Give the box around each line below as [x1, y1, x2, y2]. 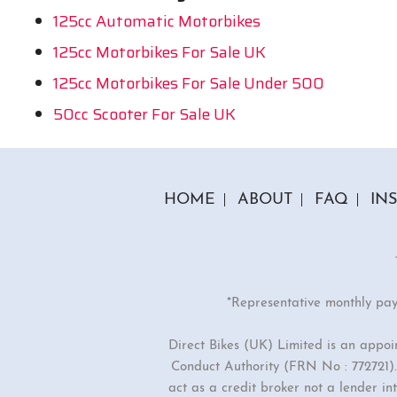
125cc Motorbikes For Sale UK [53, 39, 266, 65]
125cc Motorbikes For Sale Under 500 [53, 70, 324, 96]
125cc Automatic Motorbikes [53, 8, 261, 34]
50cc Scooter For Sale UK [53, 101, 236, 127]
